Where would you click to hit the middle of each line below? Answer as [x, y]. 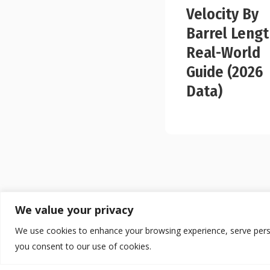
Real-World [224, 52]
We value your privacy [74, 209]
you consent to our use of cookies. [83, 246]
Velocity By [223, 14]
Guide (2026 [225, 72]
